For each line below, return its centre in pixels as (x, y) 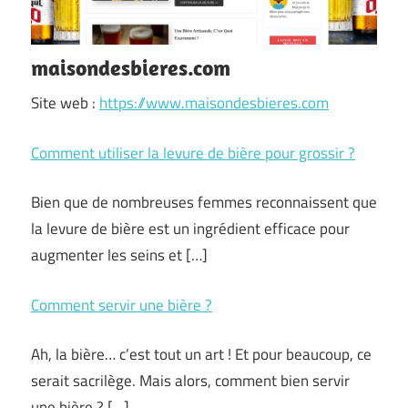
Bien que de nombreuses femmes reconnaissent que (204, 202)
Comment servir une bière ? (122, 305)
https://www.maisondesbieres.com (214, 103)
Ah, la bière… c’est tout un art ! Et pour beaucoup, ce (201, 354)
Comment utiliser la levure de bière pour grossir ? (193, 153)
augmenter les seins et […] (119, 255)
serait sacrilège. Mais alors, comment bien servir (190, 381)
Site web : (65, 103)
